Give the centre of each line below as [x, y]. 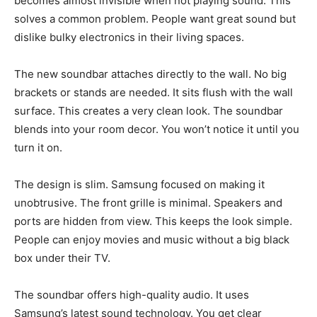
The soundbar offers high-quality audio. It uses [132, 295]
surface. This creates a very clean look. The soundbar [149, 111]
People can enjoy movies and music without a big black [152, 240]
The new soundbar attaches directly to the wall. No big [150, 74]
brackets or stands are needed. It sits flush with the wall [154, 93]
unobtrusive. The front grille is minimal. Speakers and [148, 203]
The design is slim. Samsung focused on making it [139, 185]
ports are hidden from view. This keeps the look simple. [153, 221]
